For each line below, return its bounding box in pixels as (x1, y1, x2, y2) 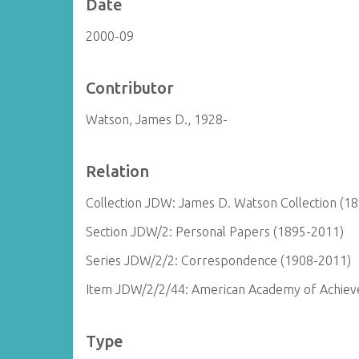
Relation (86, 162, 150, 180)
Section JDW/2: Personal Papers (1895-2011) (86, 224, 345, 239)
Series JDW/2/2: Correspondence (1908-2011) (86, 253, 352, 268)
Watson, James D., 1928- (86, 112, 228, 127)
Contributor (86, 79, 175, 97)
